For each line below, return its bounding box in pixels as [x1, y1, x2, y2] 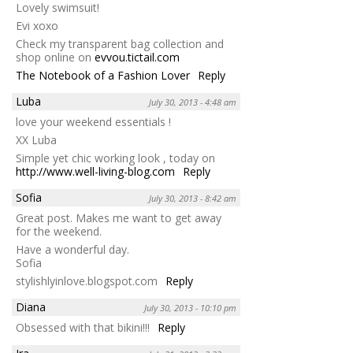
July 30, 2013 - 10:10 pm [144, 302, 236, 314]
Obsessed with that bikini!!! [16, 320, 150, 336]
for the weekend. [16, 224, 102, 240]
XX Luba [16, 132, 57, 148]
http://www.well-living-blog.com [16, 164, 175, 180]
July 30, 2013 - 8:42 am [149, 192, 236, 205]
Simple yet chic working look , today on [16, 150, 215, 166]
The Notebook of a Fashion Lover [16, 68, 190, 84]
